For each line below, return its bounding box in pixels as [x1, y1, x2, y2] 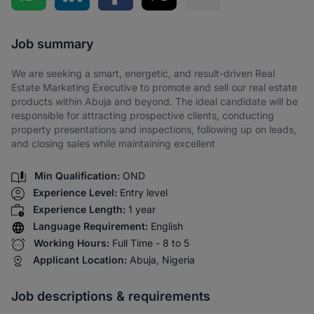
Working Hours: [34, 237, 109, 250]
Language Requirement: [33, 220, 148, 233]
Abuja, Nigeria [130, 254, 195, 266]
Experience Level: [33, 186, 117, 199]
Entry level [120, 186, 168, 199]
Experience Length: [33, 203, 125, 216]
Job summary [11, 36, 94, 51]
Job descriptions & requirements [11, 289, 210, 304]
